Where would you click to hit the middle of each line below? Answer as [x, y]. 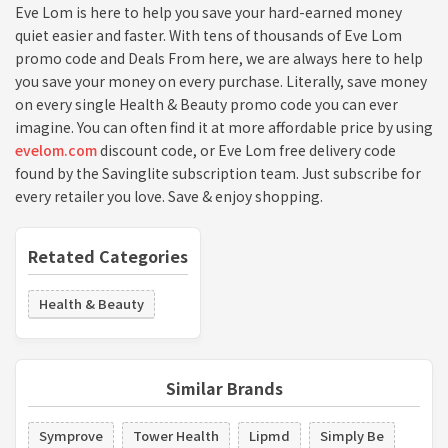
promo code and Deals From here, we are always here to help [219, 57]
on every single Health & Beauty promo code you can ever [206, 103]
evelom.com [56, 149]
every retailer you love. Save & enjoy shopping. [169, 195]
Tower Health [176, 435]
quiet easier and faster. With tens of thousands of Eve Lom [208, 34]
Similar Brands [224, 387]
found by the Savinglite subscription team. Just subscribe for [218, 172]
